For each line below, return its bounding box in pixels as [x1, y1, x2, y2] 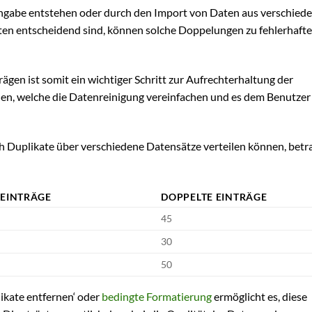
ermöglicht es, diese [212, 289, 307, 303]
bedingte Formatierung [102, 289, 212, 303]
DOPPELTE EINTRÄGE [161, 190, 267, 203]
